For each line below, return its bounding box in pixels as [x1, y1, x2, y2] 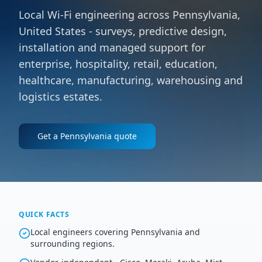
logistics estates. [19, 89, 102, 104]
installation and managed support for [19, 40, 205, 54]
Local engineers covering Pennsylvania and [30, 226, 200, 237]
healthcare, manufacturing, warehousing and [19, 73, 243, 87]
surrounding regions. [30, 238, 115, 249]
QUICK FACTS [19, 209, 70, 219]
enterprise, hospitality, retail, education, [19, 57, 218, 71]
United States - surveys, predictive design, [19, 24, 227, 38]
